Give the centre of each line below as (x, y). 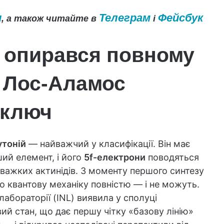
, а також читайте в (50, 18)
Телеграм (124, 18)
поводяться (172, 157)
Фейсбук (180, 18)
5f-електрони (115, 157)
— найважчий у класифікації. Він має (108, 143)
